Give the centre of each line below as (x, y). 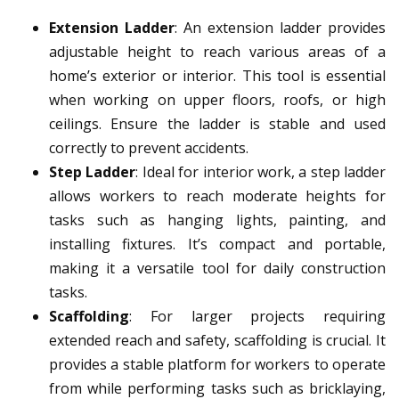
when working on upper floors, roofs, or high (217, 100)
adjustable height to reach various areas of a (217, 52)
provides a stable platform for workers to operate (217, 365)
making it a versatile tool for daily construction (217, 269)
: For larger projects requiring (257, 317)
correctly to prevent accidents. (149, 148)
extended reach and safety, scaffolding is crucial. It (217, 341)
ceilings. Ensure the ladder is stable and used (217, 124)
